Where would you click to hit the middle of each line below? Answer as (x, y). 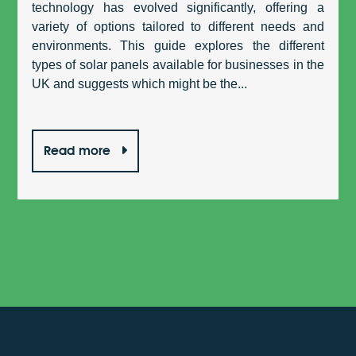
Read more (79, 151)
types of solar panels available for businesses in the (178, 65)
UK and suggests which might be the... (139, 84)
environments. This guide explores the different (178, 46)
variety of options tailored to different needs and (178, 27)
